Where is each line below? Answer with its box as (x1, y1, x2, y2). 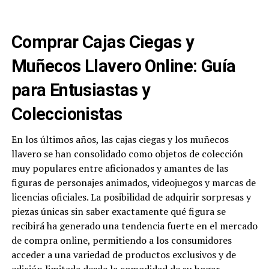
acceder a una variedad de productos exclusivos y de (11, 248, 236, 262)
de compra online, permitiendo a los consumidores (11, 234, 232, 247)
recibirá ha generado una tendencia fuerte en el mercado (11, 219, 258, 233)
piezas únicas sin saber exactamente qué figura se (11, 205, 226, 219)
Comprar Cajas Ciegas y (11, 32, 194, 53)
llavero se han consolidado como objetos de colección (11, 147, 243, 161)
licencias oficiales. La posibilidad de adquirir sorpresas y (11, 190, 251, 204)
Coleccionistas (11, 104, 122, 125)
